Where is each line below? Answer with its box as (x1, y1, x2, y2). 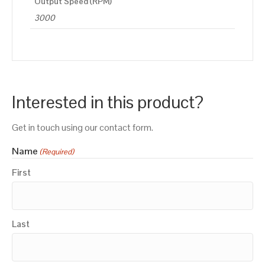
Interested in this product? (12, 90, 203, 114)
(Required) (40, 146, 75, 157)
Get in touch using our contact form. (12, 121, 153, 134)
